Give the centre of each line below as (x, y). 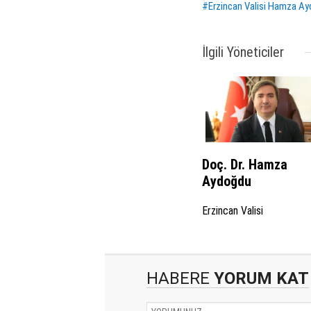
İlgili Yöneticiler (243, 52)
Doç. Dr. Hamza (244, 165)
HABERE (178, 279)
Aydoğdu (226, 182)
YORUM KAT (259, 279)
